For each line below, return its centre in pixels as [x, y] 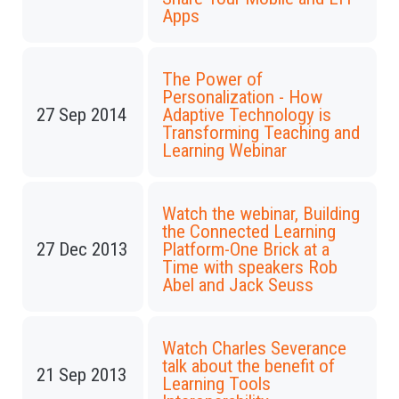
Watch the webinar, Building [261, 214]
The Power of [212, 79]
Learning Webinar [224, 151]
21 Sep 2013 [81, 375]
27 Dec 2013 [82, 249]
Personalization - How [242, 97]
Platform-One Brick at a [246, 249]
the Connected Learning [249, 232]
